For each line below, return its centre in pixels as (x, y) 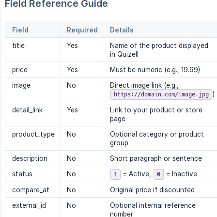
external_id (29, 206)
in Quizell (124, 54)
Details (122, 30)
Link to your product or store (156, 110)
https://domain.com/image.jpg (161, 95)
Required (82, 30)
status (22, 174)
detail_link (27, 110)
